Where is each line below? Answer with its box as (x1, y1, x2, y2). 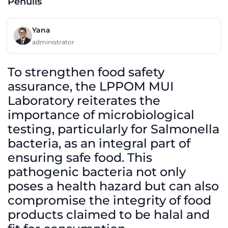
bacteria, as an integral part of (8, 136, 190, 151)
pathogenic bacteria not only (8, 164, 186, 179)
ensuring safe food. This (8, 150, 152, 165)
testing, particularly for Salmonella (8, 122, 219, 136)
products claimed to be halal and (8, 207, 210, 222)
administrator (32, 38, 74, 46)
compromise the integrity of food (8, 193, 211, 208)
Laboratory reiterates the (8, 93, 160, 108)
